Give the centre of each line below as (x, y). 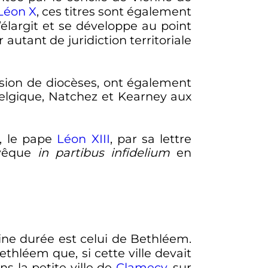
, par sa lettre (151, 138)
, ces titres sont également (114, 12)
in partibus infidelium (104, 153)
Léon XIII (83, 138)
